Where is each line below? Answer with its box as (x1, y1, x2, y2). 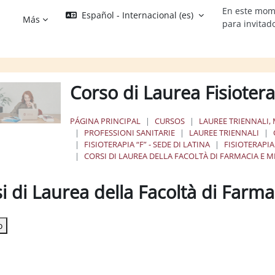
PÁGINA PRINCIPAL (70, 115, 141, 126)
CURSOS (155, 115, 185, 126)
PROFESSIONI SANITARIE (84, 126, 176, 138)
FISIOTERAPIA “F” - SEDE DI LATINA (84, 138, 211, 150)
